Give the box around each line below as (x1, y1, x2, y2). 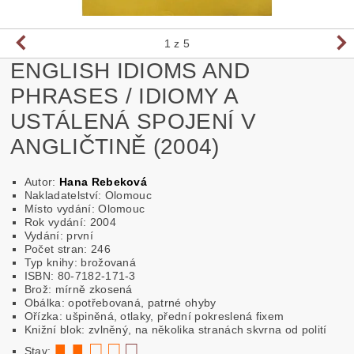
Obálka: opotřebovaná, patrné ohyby (24, 296, 217, 309)
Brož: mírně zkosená (24, 282, 133, 296)
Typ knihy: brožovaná (24, 255, 137, 269)
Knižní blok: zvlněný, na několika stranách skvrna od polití (24, 322, 327, 336)
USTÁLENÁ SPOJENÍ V (10, 108, 256, 134)
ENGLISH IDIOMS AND (10, 58, 250, 83)
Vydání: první (24, 228, 93, 242)
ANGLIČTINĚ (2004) (10, 134, 220, 159)
